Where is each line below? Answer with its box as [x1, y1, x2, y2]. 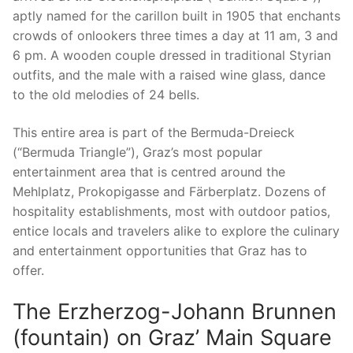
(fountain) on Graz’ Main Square [13, 324, 332, 351]
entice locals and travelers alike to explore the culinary [13, 222, 340, 239]
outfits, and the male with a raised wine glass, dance [13, 67, 325, 84]
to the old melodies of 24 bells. [13, 87, 199, 103]
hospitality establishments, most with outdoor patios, [13, 203, 330, 219]
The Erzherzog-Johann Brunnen [13, 298, 336, 325]
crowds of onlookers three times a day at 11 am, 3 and [13, 28, 338, 44]
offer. [13, 262, 44, 278]
